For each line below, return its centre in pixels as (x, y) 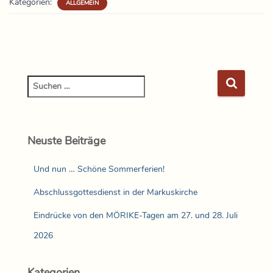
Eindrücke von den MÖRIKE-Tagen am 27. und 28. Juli (136, 215)
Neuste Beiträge (66, 140)
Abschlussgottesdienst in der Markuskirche (115, 192)
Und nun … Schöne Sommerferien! (99, 169)
